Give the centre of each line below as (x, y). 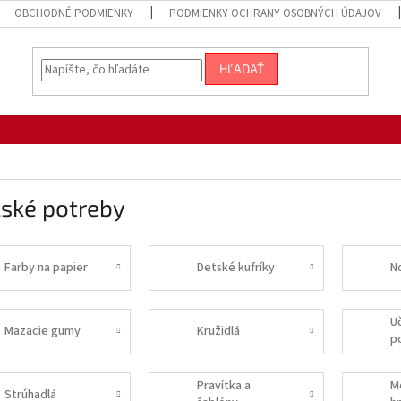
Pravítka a (224, 386)
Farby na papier (46, 267)
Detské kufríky (236, 267)
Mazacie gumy (42, 331)
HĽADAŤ (242, 69)
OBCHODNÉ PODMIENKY (74, 13)
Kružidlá (219, 331)
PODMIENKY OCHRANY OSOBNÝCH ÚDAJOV (276, 13)
